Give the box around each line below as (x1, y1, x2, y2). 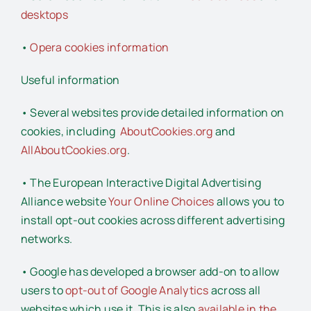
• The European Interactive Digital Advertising (21, 174, 262, 190)
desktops (21, 6, 71, 22)
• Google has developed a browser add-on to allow (21, 263, 280, 279)
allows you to (214, 193, 285, 209)
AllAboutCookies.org (21, 142, 127, 158)
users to (21, 282, 66, 298)
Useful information (21, 72, 120, 87)
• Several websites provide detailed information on (21, 104, 284, 120)
